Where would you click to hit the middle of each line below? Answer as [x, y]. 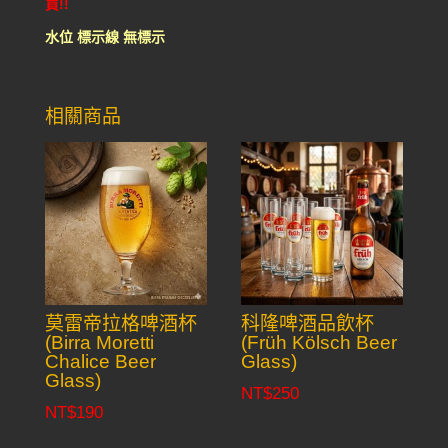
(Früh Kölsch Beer [319, 343]
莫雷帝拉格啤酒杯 [120, 324]
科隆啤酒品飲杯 [308, 324]
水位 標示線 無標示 [104, 37]
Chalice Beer [100, 362]
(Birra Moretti [99, 343]
